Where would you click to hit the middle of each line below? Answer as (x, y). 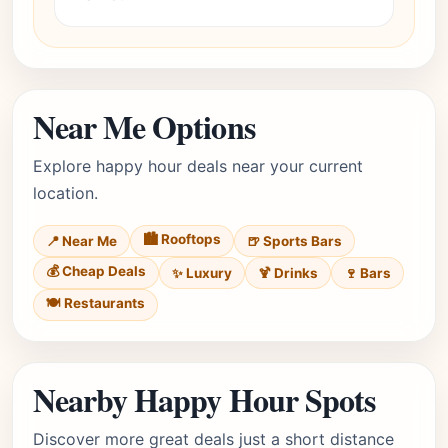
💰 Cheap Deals (96, 271)
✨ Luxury (202, 272)
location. (65, 193)
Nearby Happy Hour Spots (204, 399)
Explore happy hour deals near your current (198, 166)
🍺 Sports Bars (294, 241)
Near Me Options (144, 126)
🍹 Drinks (288, 273)
